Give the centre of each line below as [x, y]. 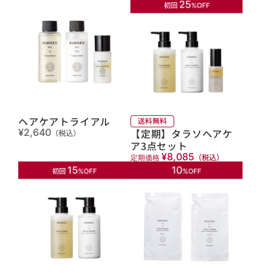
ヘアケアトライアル [65, 122]
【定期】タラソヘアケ [182, 133]
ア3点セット [159, 145]
